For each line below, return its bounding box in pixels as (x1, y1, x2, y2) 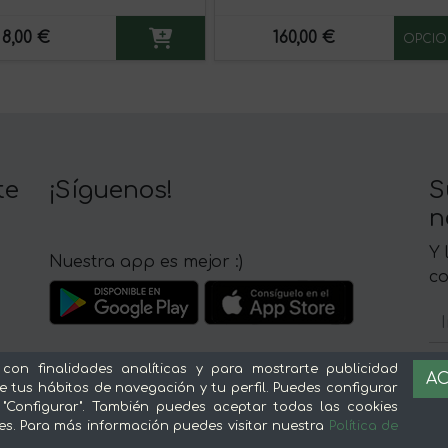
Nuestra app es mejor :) (49, 252, 243, 271)
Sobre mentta (49, 404, 215, 432)
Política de (328, 419, 399, 433)
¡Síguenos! (49, 176, 173, 204)
